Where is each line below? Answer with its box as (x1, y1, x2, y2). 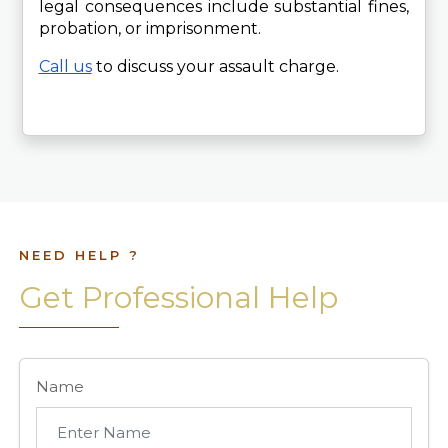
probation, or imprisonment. (38, 18, 261, 38)
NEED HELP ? (19, 246, 141, 263)
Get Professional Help (19, 278, 339, 316)
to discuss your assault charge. (91, 56, 343, 76)
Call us (38, 56, 92, 76)
